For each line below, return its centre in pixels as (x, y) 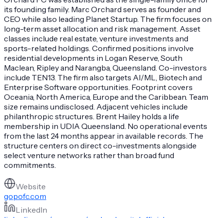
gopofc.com (25, 196)
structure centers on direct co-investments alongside (100, 145)
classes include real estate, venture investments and (96, 38)
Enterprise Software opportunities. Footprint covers (98, 87)
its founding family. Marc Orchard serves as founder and (102, 9)
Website (31, 186)
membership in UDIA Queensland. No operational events (106, 126)
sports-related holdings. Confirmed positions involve (99, 48)
